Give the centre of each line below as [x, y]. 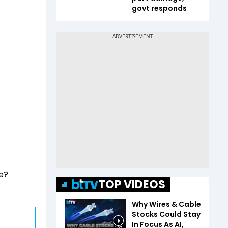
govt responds [159, 8]
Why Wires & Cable [166, 204]
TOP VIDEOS [132, 184]
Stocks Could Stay [166, 214]
